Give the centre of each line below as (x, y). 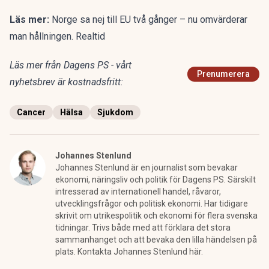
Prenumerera (223, 74)
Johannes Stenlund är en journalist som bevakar (147, 168)
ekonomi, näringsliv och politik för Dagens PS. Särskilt (156, 180)
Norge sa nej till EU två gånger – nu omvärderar (150, 20)
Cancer (31, 112)
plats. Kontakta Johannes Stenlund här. (129, 252)
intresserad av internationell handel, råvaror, (138, 192)
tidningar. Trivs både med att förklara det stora (143, 228)
